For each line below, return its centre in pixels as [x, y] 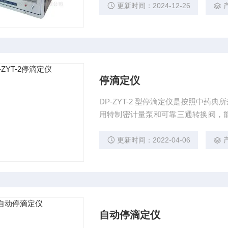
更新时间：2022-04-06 [153, 140]
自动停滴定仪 [130, 215]
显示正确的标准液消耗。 [141, 127]
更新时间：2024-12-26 [153, 6]
